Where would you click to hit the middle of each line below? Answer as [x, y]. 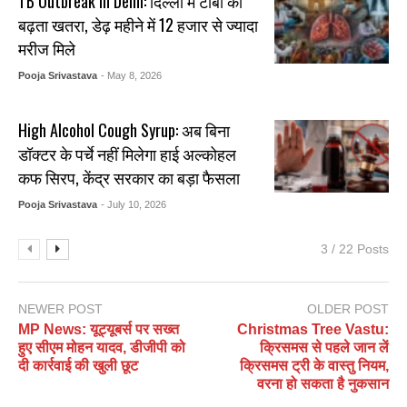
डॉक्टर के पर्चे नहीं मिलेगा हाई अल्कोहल [128, 154]
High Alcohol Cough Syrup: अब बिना [124, 130]
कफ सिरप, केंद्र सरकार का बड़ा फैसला [129, 178]
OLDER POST [348, 309]
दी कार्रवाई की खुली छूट [78, 366]
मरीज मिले [47, 49]
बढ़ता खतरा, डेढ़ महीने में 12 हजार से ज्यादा [139, 25]
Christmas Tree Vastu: [313, 330]
